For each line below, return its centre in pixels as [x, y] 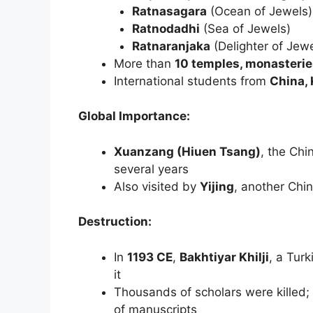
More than [144, 63]
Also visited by [157, 186]
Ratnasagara [169, 11]
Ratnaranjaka [171, 46]
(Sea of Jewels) [245, 28]
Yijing [217, 186]
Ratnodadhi [166, 28]
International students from [192, 81]
